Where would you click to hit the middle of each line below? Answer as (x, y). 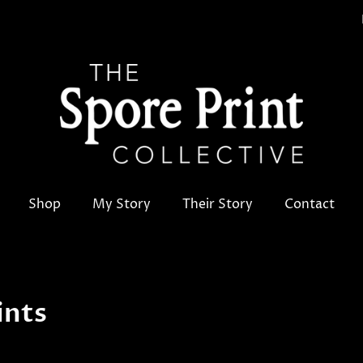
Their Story (218, 204)
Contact (310, 204)
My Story (122, 204)
